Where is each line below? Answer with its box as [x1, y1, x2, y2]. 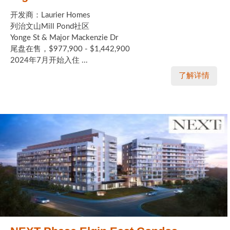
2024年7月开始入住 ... [10, 56, 88, 65]
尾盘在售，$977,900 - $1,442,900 [10, 45, 130, 53]
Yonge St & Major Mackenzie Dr [10, 34, 118, 42]
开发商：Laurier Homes [10, 11, 90, 20]
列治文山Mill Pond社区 [10, 23, 89, 31]
